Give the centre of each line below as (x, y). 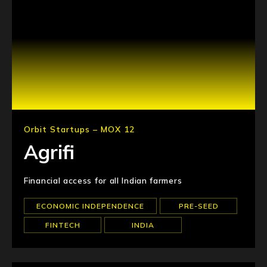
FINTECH (63, 225)
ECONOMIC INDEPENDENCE (90, 206)
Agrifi (49, 152)
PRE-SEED (198, 206)
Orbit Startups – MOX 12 (79, 129)
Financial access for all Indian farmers (103, 181)
